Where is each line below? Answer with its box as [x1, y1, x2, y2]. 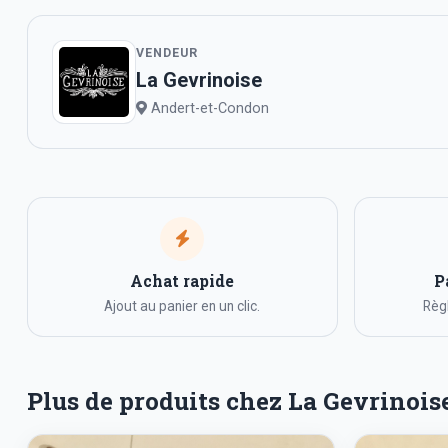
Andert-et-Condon [147, 100, 269, 118]
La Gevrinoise [136, 68, 262, 93]
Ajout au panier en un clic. [104, 298, 261, 315]
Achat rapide [130, 270, 235, 291]
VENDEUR [136, 45, 198, 61]
